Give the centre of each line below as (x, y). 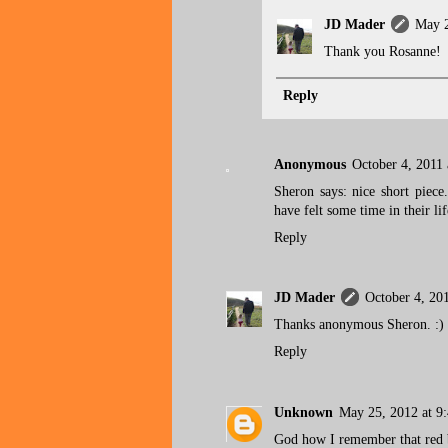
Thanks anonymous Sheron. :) (359, 325)
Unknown (303, 412)
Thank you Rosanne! (382, 52)
